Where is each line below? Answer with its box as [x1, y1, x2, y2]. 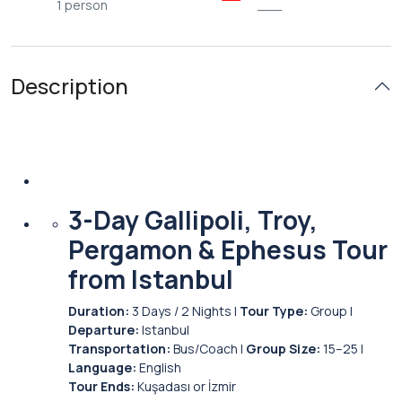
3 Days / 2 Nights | [129, 302, 240, 319]
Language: [68, 359, 136, 376]
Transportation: [68, 340, 170, 357]
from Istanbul [68, 262, 233, 296]
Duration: [68, 302, 129, 319]
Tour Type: [240, 302, 308, 319]
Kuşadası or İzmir [135, 378, 236, 395]
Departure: [68, 321, 139, 338]
